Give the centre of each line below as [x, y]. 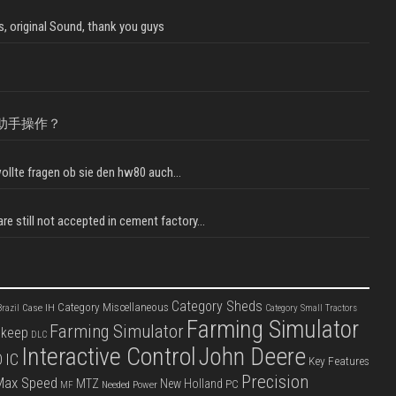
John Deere [252, 358]
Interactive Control [108, 357]
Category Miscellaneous [113, 308]
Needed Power [129, 385]
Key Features [339, 361]
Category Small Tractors [311, 308]
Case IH [38, 308]
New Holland [191, 384]
